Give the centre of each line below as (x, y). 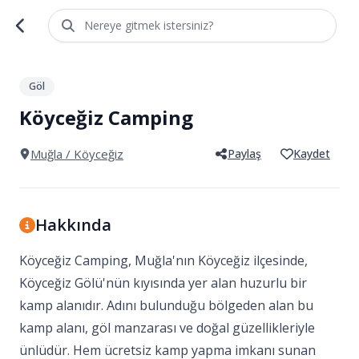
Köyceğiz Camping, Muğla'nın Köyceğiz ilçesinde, (163, 260)
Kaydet (312, 153)
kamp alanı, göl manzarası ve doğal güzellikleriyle (167, 328)
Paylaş (244, 153)
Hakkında (73, 225)
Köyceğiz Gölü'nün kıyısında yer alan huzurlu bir (163, 283)
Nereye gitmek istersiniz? (149, 25)
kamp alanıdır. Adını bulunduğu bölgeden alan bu (166, 305)
